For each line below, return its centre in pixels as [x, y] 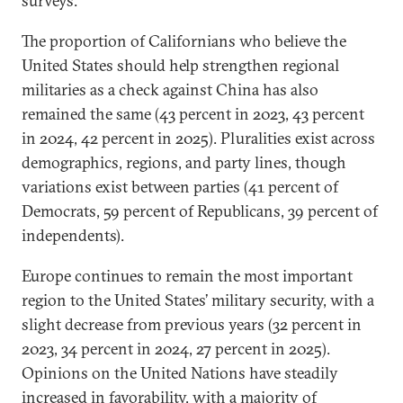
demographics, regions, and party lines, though [184, 162]
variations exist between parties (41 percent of [180, 187]
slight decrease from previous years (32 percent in [192, 324]
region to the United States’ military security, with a [198, 300]
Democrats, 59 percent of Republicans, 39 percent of [200, 211]
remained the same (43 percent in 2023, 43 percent [193, 114]
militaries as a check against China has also [170, 90]
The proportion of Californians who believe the [184, 41]
